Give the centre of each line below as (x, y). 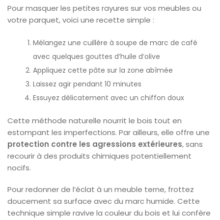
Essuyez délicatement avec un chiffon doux (109, 97)
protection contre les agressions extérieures (95, 144)
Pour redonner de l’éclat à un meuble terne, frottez (101, 189)
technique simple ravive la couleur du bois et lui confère (109, 213)
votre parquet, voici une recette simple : (81, 20)
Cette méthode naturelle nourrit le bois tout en (95, 120)
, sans (192, 144)
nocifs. (19, 167)
